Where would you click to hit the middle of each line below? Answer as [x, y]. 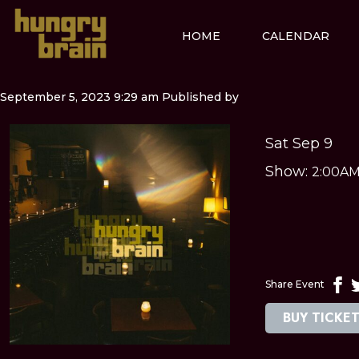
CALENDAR [295, 36]
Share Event [295, 284]
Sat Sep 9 [299, 143]
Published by [200, 97]
